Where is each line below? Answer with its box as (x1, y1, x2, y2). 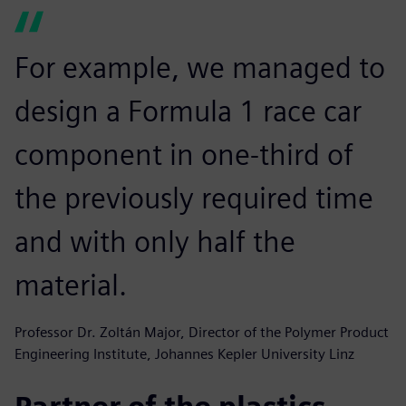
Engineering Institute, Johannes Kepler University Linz (14, 344, 354, 362)
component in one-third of (14, 136, 353, 172)
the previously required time (14, 179, 373, 216)
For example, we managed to (14, 49, 385, 85)
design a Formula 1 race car (14, 92, 362, 129)
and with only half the (14, 223, 295, 259)
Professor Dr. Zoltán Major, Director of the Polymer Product (14, 323, 389, 341)
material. (14, 266, 127, 303)
